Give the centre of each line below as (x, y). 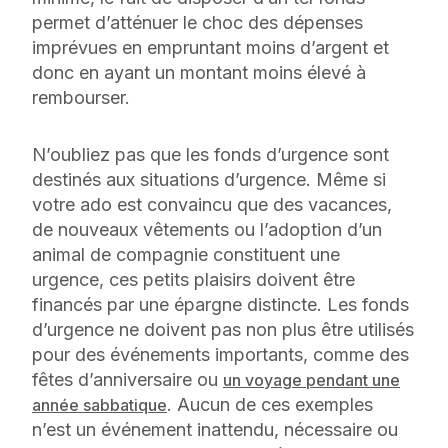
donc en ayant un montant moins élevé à (199, 72)
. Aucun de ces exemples (270, 404)
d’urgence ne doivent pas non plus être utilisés (223, 329)
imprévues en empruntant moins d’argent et (210, 47)
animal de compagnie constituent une (186, 254)
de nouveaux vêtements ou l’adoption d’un (207, 229)
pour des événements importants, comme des (220, 354)
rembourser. (83, 97)
